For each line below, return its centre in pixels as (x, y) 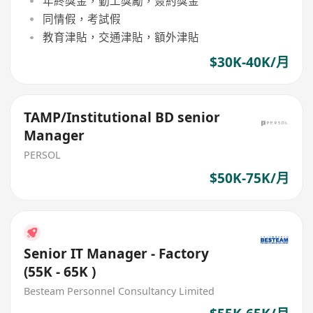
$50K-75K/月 (249, 178)
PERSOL (43, 154)
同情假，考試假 (81, 19)
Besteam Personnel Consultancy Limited (119, 291)
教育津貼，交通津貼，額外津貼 (121, 37)
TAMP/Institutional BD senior (122, 118)
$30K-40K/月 (249, 62)
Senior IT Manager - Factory (117, 253)
